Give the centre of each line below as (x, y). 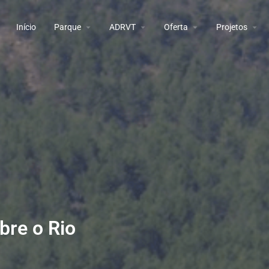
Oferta (176, 27)
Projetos (232, 27)
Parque (68, 27)
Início (26, 27)
